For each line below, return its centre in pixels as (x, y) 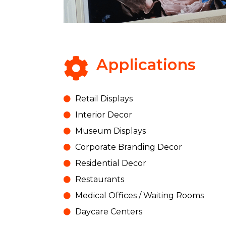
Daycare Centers (108, 212)
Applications (146, 65)
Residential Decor (110, 163)
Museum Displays (110, 131)
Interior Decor (103, 115)
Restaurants (99, 180)
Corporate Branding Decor (128, 147)
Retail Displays (104, 99)
